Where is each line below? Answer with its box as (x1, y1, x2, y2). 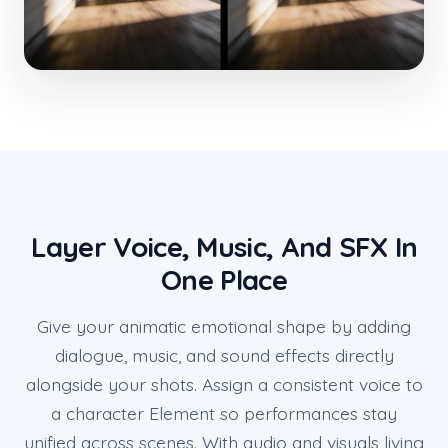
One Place (161, 262, 287, 298)
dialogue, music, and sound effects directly (54, 344, 394, 367)
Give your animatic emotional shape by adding (37, 315, 411, 338)
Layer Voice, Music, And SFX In (30, 229, 418, 265)
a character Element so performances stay (51, 402, 397, 425)
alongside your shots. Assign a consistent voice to (25, 373, 423, 396)
